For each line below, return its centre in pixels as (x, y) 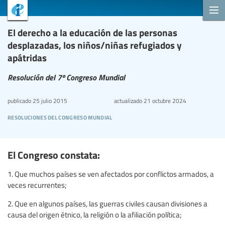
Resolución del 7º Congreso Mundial (66, 77)
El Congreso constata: (54, 154)
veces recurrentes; (37, 185)
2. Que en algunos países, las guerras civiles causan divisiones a (107, 203)
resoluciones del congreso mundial (60, 117)
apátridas (27, 58)
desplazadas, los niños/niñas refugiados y (95, 45)
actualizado (128, 101)
